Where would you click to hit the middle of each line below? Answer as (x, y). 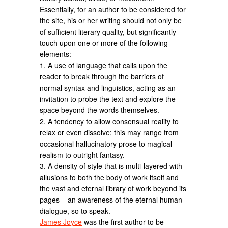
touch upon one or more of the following (104, 42)
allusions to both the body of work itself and (109, 177)
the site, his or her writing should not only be (111, 20)
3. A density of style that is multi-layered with (111, 166)
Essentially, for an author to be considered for (113, 9)
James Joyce (61, 222)
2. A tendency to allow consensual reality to (109, 121)
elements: (56, 54)
